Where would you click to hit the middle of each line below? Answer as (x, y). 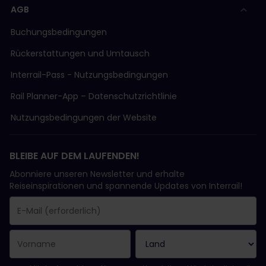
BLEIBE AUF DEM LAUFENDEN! (75, 156)
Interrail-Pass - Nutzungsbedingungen (89, 75)
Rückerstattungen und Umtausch (80, 54)
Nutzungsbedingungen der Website (84, 118)
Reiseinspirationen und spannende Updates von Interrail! (126, 186)
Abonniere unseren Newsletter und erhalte (97, 174)
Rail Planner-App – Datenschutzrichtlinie (94, 96)
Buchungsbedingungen (59, 32)
